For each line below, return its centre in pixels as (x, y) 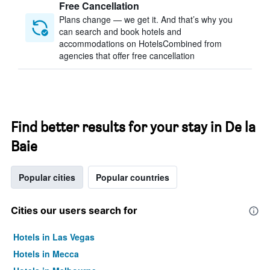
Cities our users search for (74, 210)
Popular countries (133, 177)
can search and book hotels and (120, 31)
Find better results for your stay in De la (133, 127)
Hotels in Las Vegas (54, 237)
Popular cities (47, 177)
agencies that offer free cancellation (127, 55)
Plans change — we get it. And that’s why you (146, 19)
